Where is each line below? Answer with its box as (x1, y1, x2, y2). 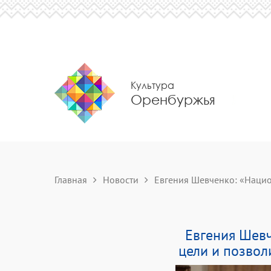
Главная (54, 174, 87, 186)
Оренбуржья (131, 92, 215, 107)
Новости (103, 174, 139, 186)
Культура (131, 79, 174, 91)
